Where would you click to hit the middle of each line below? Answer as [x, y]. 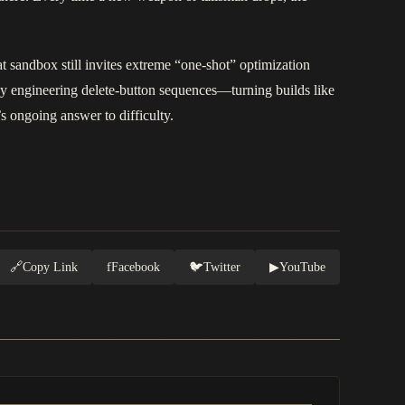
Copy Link [50, 267]
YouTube [302, 267]
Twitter [222, 267]
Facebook [136, 267]
